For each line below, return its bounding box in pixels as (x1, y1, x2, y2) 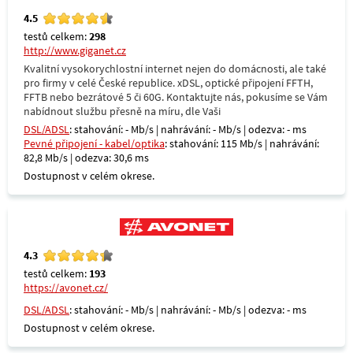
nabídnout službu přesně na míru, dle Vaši (24, 104, 221, 118)
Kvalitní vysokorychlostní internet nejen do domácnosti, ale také (24, 61, 326, 76)
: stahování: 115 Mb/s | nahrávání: (165, 136, 319, 150)
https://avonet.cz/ (24, 281, 108, 295)
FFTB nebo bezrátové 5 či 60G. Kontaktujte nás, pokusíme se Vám (24, 90, 328, 104)
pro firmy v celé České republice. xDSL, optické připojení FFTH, (24, 76, 313, 90)
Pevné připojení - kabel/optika (24, 136, 165, 150)
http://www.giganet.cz (24, 43, 126, 58)
